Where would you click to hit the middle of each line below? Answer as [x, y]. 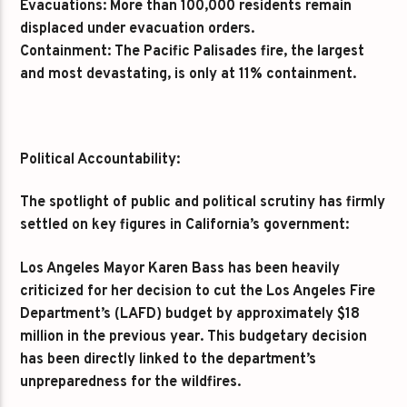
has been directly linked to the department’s [169, 359]
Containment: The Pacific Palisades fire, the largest [193, 52]
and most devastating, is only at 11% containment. [189, 75]
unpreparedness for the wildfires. [131, 382]
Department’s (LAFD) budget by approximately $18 [190, 314]
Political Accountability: [100, 160]
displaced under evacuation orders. [138, 30]
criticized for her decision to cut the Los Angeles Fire [198, 291]
